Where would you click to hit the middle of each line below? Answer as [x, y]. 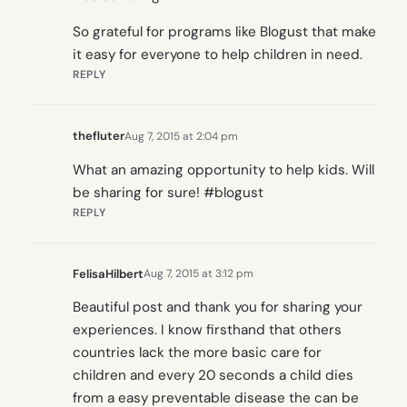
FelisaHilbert [108, 273]
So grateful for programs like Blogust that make [224, 32]
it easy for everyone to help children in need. [218, 55]
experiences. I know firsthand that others [207, 329]
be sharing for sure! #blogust [168, 192]
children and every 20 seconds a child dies [213, 375]
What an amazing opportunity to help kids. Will [223, 169]
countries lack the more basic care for [197, 352]
